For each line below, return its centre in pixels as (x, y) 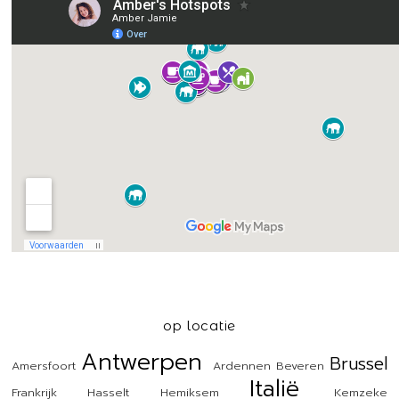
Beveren (300, 365)
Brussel (358, 363)
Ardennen (241, 365)
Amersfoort (44, 365)
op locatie (199, 325)
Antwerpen (142, 362)
